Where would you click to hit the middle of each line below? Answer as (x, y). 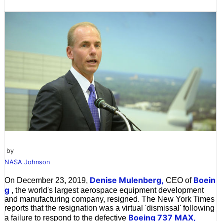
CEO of (179, 180)
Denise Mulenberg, (127, 180)
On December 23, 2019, (47, 180)
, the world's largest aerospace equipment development (107, 190)
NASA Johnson (27, 162)
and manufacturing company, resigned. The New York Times (110, 199)
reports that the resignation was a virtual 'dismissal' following (110, 208)
